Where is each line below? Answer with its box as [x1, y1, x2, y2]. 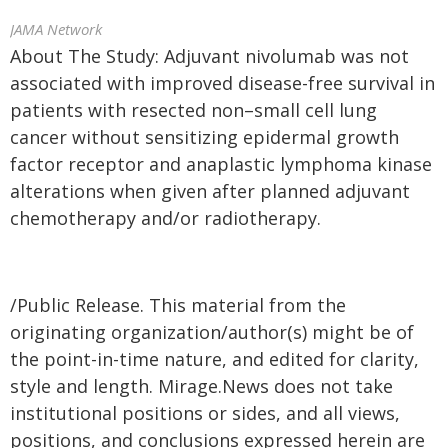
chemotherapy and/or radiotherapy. [10, 206, 321, 230]
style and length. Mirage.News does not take [10, 374, 393, 398]
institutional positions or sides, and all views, [10, 401, 400, 425]
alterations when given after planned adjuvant [10, 179, 410, 203]
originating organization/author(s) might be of [10, 320, 414, 344]
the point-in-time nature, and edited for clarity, [10, 347, 419, 371]
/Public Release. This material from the [10, 293, 346, 317]
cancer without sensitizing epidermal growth [10, 125, 399, 149]
